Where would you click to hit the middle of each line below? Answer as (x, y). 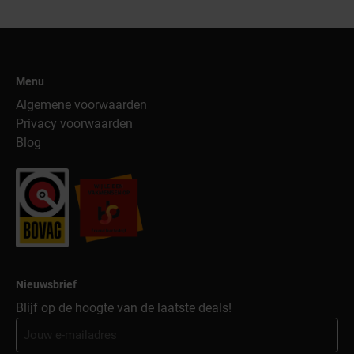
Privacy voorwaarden (74, 124)
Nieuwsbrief (46, 285)
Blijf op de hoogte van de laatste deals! (124, 308)
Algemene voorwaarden (81, 105)
